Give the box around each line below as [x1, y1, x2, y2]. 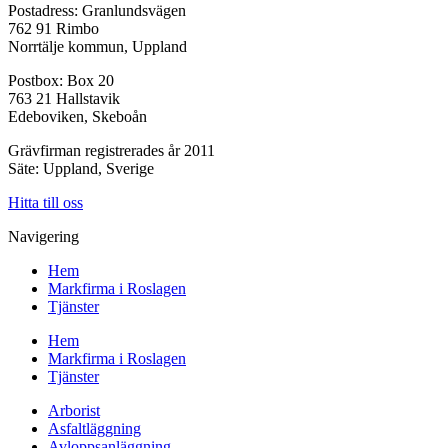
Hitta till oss [8, 193, 83, 211]
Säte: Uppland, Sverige [8, 159, 154, 177]
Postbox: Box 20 [8, 71, 114, 89]
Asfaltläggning [48, 419, 141, 437]
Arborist [48, 401, 100, 419]
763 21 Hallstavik [8, 89, 120, 107]
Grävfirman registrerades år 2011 [8, 141, 215, 159]
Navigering [8, 227, 79, 245]
